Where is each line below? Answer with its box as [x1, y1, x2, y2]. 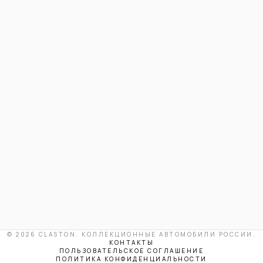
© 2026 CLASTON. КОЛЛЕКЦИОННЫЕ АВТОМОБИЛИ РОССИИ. [7, 230, 256, 238]
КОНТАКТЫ [109, 238, 154, 247]
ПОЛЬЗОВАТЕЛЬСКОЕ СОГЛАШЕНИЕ [59, 247, 204, 255]
